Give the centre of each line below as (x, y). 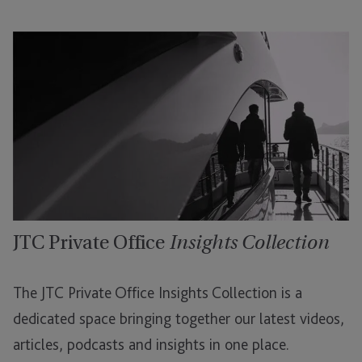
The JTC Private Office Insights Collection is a (158, 293)
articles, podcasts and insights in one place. (151, 345)
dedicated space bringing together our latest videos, (179, 319)
